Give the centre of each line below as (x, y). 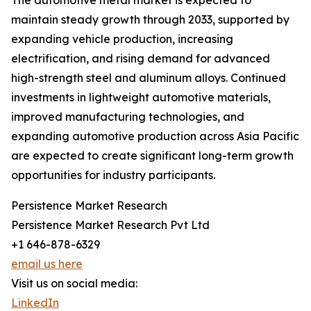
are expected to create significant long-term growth (152, 156)
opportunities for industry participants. (113, 175)
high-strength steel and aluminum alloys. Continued (149, 78)
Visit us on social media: (74, 284)
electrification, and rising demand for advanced (141, 59)
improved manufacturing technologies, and (128, 117)
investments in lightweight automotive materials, (141, 98)
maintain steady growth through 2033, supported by (150, 20)
